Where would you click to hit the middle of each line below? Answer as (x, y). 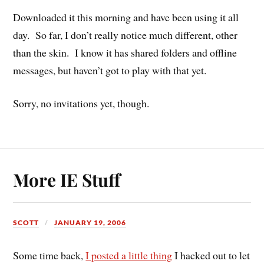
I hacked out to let (211, 255)
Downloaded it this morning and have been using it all (126, 17)
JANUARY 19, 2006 (90, 223)
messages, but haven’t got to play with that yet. (110, 70)
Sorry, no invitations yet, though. (81, 103)
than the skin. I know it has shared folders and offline (125, 52)
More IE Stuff (67, 180)
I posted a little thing (129, 255)
